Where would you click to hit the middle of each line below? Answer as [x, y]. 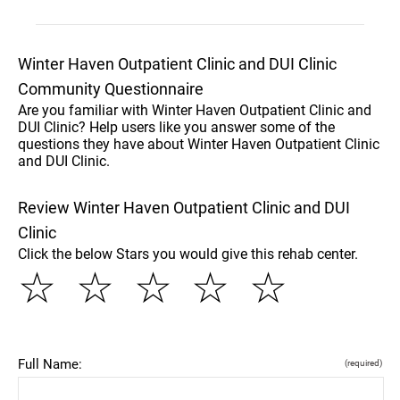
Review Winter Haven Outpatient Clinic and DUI [184, 207]
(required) [363, 362]
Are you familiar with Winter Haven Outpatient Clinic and [195, 110]
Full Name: [50, 364]
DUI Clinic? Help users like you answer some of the [176, 127]
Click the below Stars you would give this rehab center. [188, 254]
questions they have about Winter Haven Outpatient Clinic [199, 144]
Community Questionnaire [111, 88]
